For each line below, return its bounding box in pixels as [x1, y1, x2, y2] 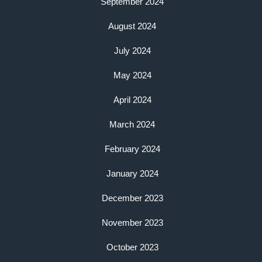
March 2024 [109, 119, 155, 130]
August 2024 [108, 21, 156, 32]
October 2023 [106, 242, 158, 253]
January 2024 [106, 168, 158, 179]
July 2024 [113, 46, 151, 56]
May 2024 [113, 70, 151, 81]
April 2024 [113, 95, 151, 105]
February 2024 [104, 144, 160, 154]
